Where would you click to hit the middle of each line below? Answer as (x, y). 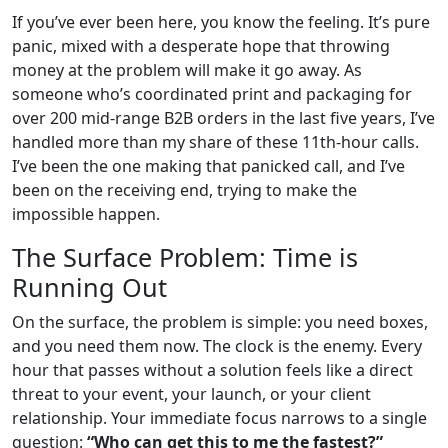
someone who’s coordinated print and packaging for (212, 93)
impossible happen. (86, 213)
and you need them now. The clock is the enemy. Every (217, 345)
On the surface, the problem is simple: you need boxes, (220, 321)
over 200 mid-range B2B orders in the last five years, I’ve (223, 117)
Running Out (89, 286)
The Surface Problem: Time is (185, 256)
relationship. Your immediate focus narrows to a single (219, 417)
